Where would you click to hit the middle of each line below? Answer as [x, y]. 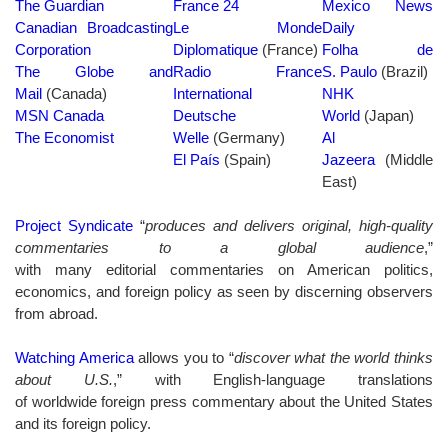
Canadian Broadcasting [94, 27]
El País [196, 159]
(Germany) [247, 137]
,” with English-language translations [272, 379]
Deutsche [204, 115]
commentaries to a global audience [219, 247]
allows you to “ [183, 357]
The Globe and [94, 71]
